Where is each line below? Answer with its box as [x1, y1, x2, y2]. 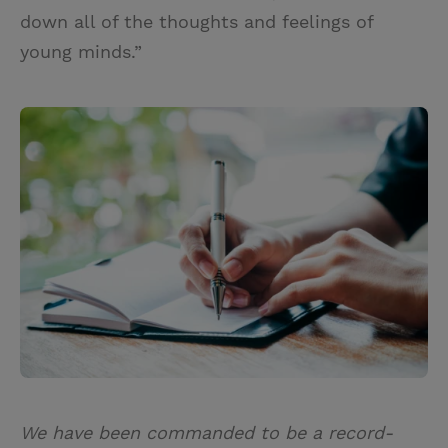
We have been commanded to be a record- [20, 422, 393, 444]
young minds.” [20, 41, 142, 63]
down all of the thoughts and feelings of [20, 11, 373, 33]
